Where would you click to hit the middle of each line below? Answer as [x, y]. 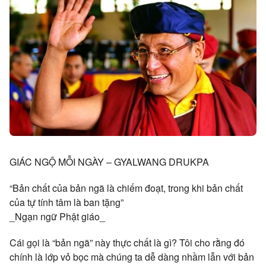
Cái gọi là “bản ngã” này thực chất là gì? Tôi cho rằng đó [127, 242]
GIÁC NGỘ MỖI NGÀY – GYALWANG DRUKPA [109, 161]
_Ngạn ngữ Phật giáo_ [57, 216]
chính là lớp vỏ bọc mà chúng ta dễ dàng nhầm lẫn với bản [132, 256]
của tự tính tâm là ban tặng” [66, 202]
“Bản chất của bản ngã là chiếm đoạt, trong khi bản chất [126, 188]
